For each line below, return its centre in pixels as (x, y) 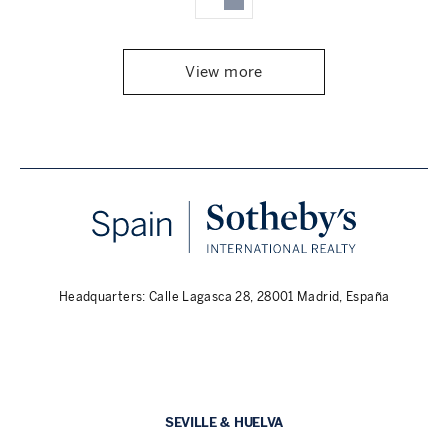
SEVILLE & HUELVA (224, 422)
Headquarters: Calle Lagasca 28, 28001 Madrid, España (224, 296)
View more (224, 72)
